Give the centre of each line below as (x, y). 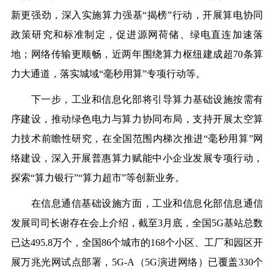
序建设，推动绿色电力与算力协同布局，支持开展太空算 (137, 119)
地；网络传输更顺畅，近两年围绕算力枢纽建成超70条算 (137, 54)
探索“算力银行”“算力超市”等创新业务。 (98, 178)
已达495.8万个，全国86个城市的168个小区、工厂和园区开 (137, 243)
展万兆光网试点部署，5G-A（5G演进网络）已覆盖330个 (137, 262)
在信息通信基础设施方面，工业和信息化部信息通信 (137, 204)
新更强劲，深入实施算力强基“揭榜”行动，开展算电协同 (137, 15)
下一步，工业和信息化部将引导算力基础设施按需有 (137, 100)
